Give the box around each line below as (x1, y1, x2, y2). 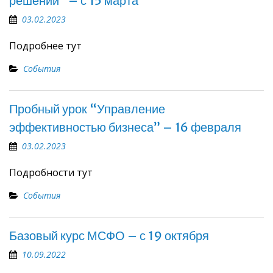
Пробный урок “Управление (9, 101, 165, 116)
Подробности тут (9, 166, 93, 179)
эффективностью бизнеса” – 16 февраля (9, 119, 241, 135)
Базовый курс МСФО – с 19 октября (9, 228, 209, 243)
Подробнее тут (9, 39, 82, 52)
